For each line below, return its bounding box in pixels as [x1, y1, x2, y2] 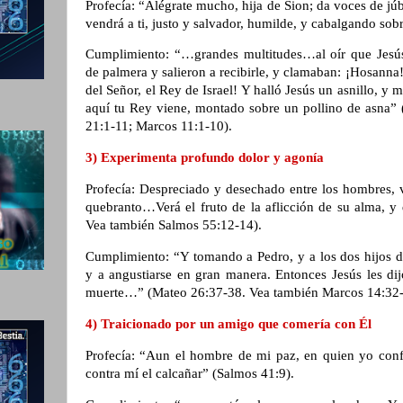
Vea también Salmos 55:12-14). [85, 218, 265, 233]
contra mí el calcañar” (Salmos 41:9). [85, 365, 298, 381]
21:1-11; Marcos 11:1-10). [85, 119, 236, 134]
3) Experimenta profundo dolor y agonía [85, 150, 327, 166]
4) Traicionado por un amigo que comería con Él [85, 316, 375, 331]
